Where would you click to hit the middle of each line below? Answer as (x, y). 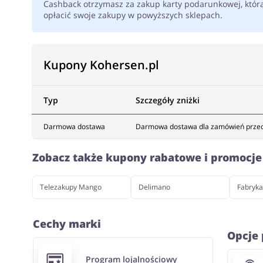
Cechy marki (67, 224)
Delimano (154, 187)
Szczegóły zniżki (167, 100)
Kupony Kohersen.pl (101, 65)
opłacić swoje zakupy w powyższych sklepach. (133, 15)
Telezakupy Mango (70, 187)
